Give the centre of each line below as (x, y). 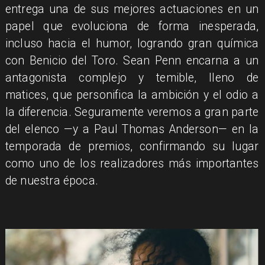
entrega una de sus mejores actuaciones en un (132, 9)
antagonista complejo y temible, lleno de (132, 77)
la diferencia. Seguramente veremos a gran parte (132, 112)
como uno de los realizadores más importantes (132, 163)
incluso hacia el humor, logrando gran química (132, 43)
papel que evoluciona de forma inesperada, (132, 26)
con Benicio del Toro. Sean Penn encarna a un (132, 60)
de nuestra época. (52, 180)
